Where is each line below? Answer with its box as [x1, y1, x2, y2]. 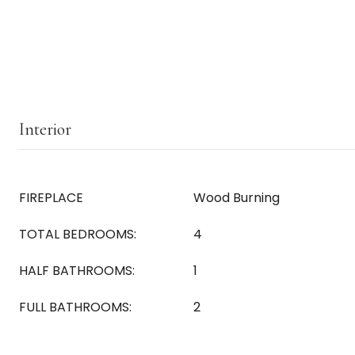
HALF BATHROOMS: [19, 261, 135, 280]
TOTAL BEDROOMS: [19, 225, 136, 243]
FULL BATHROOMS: [19, 298, 132, 316]
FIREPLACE [19, 189, 83, 207]
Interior [19, 119, 71, 139]
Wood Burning [193, 189, 280, 207]
